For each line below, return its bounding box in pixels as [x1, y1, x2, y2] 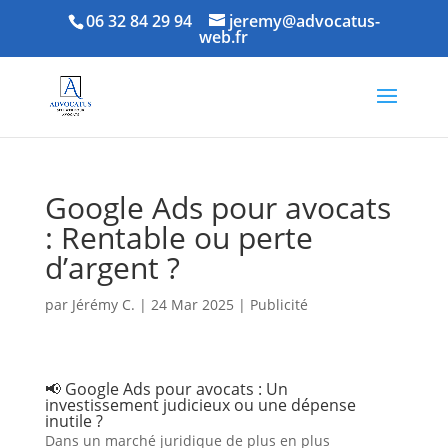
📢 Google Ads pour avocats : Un [44, 378, 288, 400]
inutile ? [44, 410, 103, 432]
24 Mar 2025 [150, 295, 234, 314]
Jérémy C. [71, 295, 135, 314]
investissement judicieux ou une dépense [44, 394, 356, 416]
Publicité [249, 295, 308, 314]
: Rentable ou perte [44, 217, 313, 258]
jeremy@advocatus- [228, 10, 380, 32]
